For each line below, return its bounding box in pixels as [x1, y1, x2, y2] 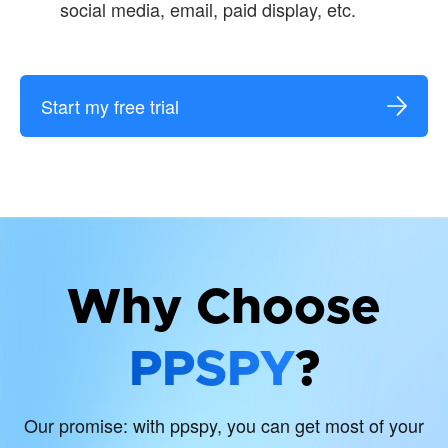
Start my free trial [41, 92, 179, 119]
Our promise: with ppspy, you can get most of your [24, 411, 424, 438]
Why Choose [67, 282, 381, 333]
